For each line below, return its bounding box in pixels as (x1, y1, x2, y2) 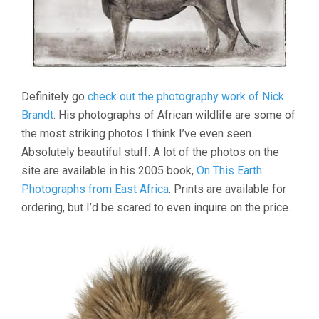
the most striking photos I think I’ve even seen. (21, 127, 253, 141)
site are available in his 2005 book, (21, 164, 197, 178)
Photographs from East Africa (21, 182, 169, 197)
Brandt (21, 108, 53, 122)
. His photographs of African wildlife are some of (53, 108, 296, 122)
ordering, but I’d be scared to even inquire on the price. (21, 201, 291, 215)
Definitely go (21, 90, 88, 104)
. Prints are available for (169, 182, 286, 197)
